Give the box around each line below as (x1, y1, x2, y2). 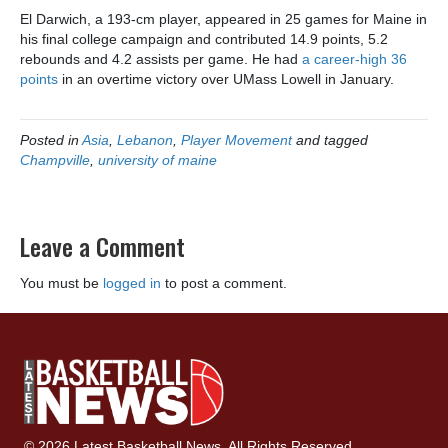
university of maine (98, 152, 217, 169)
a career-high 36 (302, 51, 407, 68)
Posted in (20, 132, 82, 149)
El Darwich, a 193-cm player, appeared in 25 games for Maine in (20, 11, 427, 28)
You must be (20, 275, 103, 292)
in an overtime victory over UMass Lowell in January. (58, 71, 394, 88)
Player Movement (181, 132, 292, 149)
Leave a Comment (20, 228, 185, 265)
